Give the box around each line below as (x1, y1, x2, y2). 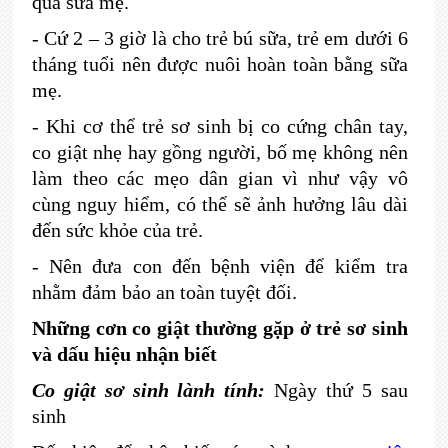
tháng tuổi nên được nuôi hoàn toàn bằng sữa (31, 53, 408, 75)
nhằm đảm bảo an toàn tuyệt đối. (31, 281, 297, 303)
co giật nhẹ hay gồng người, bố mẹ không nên (31, 141, 408, 163)
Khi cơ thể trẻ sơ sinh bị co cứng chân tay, (45, 115, 408, 137)
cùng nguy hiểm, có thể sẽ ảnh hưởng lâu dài (31, 193, 408, 215)
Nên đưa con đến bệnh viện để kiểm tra (49, 255, 408, 277)
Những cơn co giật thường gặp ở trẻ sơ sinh (31, 317, 408, 339)
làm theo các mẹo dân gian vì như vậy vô (31, 167, 408, 189)
